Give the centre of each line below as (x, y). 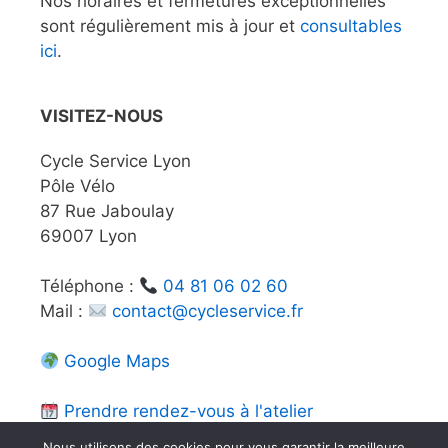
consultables (351, 25)
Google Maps (117, 360)
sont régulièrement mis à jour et (170, 25)
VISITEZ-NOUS (101, 115)
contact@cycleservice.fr (208, 310)
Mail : (64, 310)
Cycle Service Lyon (115, 160)
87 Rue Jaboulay (107, 210)
